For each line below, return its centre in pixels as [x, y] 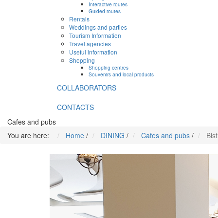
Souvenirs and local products [121, 74]
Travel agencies [90, 44]
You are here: [30, 136]
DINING [113, 136]
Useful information [93, 52]
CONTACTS [75, 107]
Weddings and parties [98, 27]
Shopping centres [109, 68]
